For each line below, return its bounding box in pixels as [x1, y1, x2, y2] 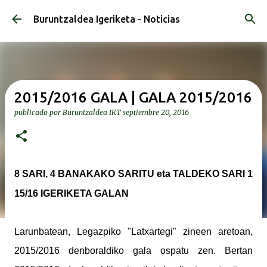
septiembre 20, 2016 [123, 108, 189, 117]
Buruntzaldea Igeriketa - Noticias [33, 14, 180, 24]
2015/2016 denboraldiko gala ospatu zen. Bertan [14, 246, 253, 256]
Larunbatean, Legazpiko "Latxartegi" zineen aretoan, [14, 226, 253, 237]
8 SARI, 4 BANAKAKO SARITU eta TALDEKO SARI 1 [14, 169, 253, 179]
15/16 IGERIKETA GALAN [14, 188, 129, 198]
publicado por [14, 108, 63, 117]
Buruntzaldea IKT [63, 108, 121, 117]
